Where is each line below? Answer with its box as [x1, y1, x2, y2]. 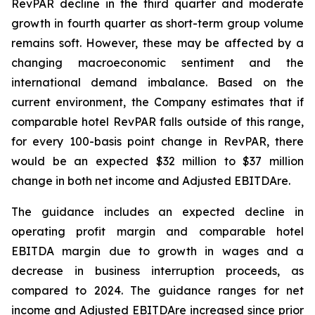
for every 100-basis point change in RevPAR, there [11, 134, 304, 148]
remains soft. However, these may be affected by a [11, 36, 304, 50]
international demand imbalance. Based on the [11, 75, 304, 89]
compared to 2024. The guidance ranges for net [11, 283, 304, 297]
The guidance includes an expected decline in [11, 205, 304, 219]
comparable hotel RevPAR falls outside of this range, [11, 115, 304, 129]
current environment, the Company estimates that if [11, 95, 304, 109]
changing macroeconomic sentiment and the [11, 56, 304, 70]
